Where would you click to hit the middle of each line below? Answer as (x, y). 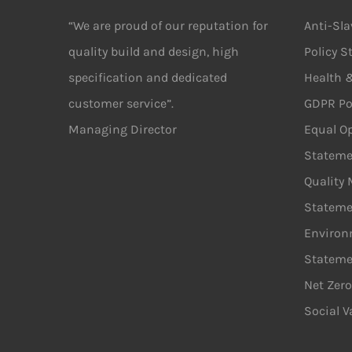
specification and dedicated (148, 77)
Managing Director (123, 129)
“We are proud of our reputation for (168, 26)
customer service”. (121, 103)
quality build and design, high (154, 51)
